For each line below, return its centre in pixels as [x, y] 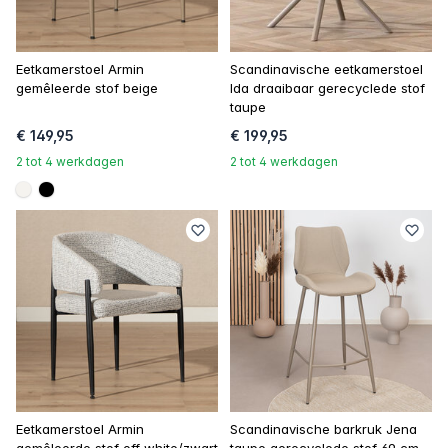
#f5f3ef [50, 200]
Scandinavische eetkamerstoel [326, 69]
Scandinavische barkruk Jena [323, 429]
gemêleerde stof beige [87, 88]
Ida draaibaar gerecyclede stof [327, 88]
